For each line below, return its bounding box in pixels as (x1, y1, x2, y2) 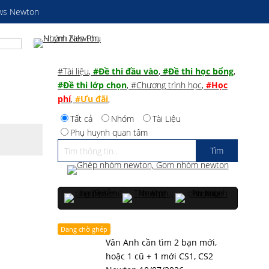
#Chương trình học (131, 79, 202, 91)
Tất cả (70, 113, 92, 124)
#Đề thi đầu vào (93, 65, 159, 77)
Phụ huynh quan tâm (70, 127, 148, 138)
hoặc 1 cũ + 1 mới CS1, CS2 (106, 250, 213, 262)
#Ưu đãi (75, 93, 108, 104)
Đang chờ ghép (61, 225, 107, 234)
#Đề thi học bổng (163, 65, 234, 77)
